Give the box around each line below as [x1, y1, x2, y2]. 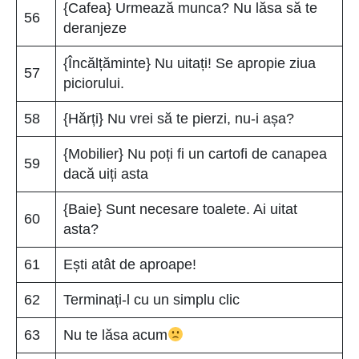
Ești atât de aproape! [63, 256, 196, 272]
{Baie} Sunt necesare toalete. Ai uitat [63, 200, 297, 217]
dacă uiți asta [63, 165, 148, 182]
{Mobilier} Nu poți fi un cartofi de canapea [63, 145, 327, 162]
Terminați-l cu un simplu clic [63, 291, 240, 308]
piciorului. [63, 75, 124, 91]
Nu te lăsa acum [63, 326, 167, 343]
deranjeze [63, 19, 127, 36]
